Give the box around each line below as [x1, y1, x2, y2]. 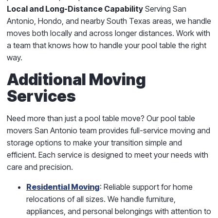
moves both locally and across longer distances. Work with [7, 28, 210, 38]
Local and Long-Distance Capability [7, 3, 143, 14]
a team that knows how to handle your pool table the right [7, 40, 206, 50]
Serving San [143, 3, 186, 14]
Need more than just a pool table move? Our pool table [7, 113, 195, 123]
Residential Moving [26, 182, 100, 192]
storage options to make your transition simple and [7, 137, 182, 147]
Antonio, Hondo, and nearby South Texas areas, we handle [7, 16, 211, 26]
